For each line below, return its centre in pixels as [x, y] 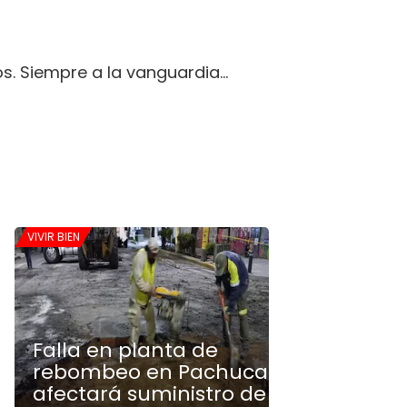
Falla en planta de [125, 350]
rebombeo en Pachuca [150, 372]
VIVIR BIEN [54, 237]
